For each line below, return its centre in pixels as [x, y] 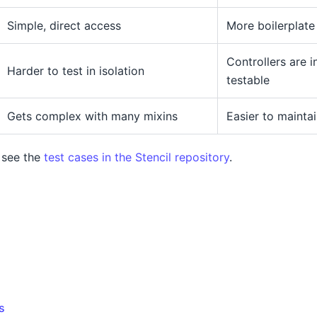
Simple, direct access [64, 25]
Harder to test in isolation [76, 70]
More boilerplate [271, 25]
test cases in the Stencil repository [137, 157]
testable [248, 80]
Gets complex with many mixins [92, 116]
